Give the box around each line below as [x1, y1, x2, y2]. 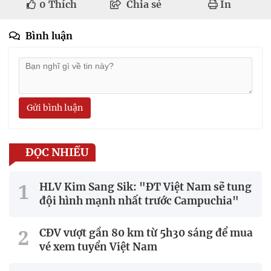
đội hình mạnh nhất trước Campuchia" [39, 194, 239, 207]
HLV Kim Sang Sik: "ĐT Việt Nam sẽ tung [39, 180, 252, 194]
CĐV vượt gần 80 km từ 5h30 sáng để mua [39, 226, 253, 240]
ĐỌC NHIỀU [25, 145, 88, 159]
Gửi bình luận [27, 102, 83, 113]
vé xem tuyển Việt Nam [39, 240, 157, 253]
